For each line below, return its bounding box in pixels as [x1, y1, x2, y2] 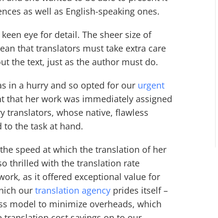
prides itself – [110, 184, 168, 196]
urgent [138, 79, 165, 91]
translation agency [35, 184, 111, 196]
